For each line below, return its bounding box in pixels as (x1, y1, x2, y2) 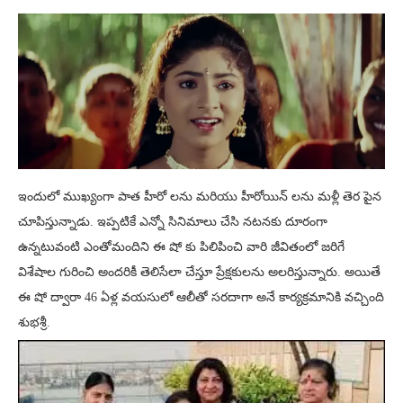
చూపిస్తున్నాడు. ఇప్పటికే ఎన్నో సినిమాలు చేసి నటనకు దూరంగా (18, 215, 327, 229)
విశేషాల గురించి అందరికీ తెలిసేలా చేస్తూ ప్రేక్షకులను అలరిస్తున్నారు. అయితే (18, 265, 381, 280)
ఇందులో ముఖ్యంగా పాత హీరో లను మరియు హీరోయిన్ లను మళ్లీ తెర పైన (18, 190, 381, 204)
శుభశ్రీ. (18, 316, 50, 330)
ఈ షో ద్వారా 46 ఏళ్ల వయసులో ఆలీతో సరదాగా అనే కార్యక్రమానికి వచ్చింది (18, 291, 384, 305)
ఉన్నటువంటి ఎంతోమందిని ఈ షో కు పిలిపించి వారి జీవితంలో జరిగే (18, 240, 345, 255)
